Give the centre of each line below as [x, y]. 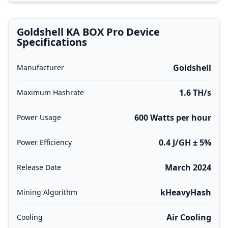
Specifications [52, 42]
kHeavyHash [186, 192]
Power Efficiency [44, 142]
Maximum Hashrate [50, 92]
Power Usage [39, 117]
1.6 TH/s [195, 93]
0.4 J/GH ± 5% [185, 142]
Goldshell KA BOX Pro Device [88, 32]
